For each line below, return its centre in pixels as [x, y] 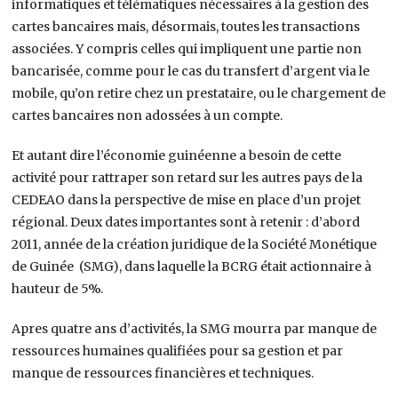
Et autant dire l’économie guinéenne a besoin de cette [177, 155]
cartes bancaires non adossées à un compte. [147, 115]
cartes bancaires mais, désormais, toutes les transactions [186, 26]
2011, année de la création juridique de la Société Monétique [195, 244]
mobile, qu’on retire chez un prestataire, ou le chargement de [199, 93]
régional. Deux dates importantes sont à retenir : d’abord [186, 222]
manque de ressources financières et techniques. [163, 373]
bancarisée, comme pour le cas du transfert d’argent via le [191, 71]
